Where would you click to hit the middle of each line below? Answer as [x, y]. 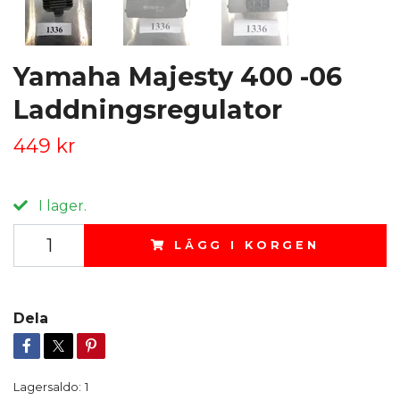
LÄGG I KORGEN [246, 245]
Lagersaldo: [47, 387]
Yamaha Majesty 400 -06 [178, 76]
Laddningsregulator [148, 109]
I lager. [61, 205]
